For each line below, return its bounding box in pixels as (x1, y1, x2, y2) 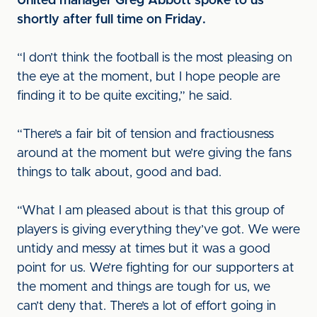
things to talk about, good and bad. (17, 166, 225, 179)
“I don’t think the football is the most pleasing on (17, 52, 292, 64)
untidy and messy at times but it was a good (17, 243, 270, 255)
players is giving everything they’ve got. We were (17, 224, 300, 236)
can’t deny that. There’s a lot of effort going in (17, 300, 276, 313)
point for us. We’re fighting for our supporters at (17, 262, 294, 275)
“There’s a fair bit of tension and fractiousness (17, 128, 274, 141)
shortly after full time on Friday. (17, 13, 206, 26)
